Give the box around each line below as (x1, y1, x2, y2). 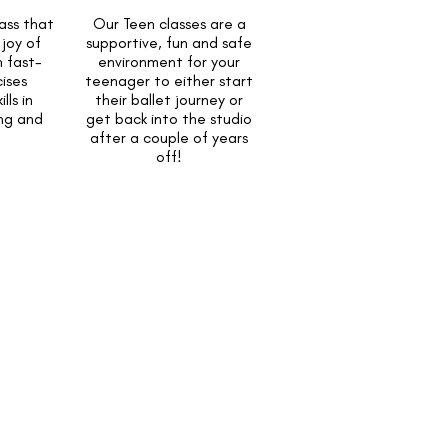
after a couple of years (90, 128, 249, 147)
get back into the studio (86, 109, 253, 128)
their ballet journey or (95, 90, 244, 109)
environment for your (98, 52, 241, 71)
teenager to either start (85, 71, 254, 90)
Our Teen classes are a (92, 14, 246, 33)
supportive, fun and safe (86, 33, 253, 52)
